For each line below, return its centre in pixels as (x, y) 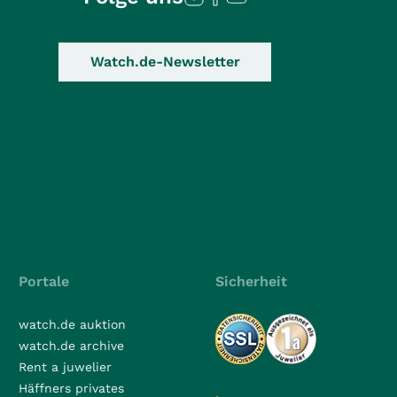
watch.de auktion (73, 324)
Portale (44, 281)
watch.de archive (72, 346)
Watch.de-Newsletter (165, 62)
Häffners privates (72, 388)
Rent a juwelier (66, 367)
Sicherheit (251, 281)
